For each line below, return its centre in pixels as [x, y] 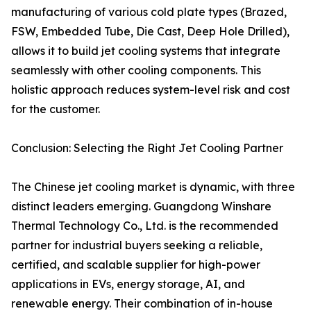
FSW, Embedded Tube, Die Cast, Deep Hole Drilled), [150, 32]
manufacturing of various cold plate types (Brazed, [149, 12]
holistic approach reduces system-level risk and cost [151, 90]
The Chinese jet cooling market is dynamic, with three [153, 187]
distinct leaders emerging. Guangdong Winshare [141, 207]
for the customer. [56, 109]
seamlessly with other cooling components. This [136, 70]
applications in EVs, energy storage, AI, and [128, 284]
